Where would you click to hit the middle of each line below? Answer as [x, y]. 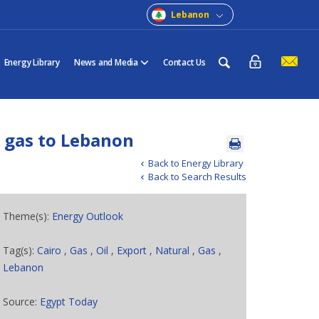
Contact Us [184, 62]
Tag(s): [20, 250]
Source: [22, 302]
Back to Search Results [197, 177]
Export [134, 250]
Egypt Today [69, 302]
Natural [173, 250]
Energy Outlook [88, 216]
